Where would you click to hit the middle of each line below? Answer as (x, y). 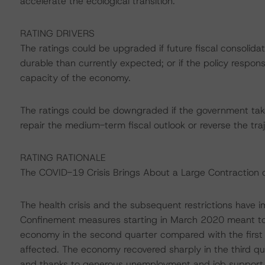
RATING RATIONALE (63, 158)
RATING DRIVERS (57, 33)
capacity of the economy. (75, 78)
